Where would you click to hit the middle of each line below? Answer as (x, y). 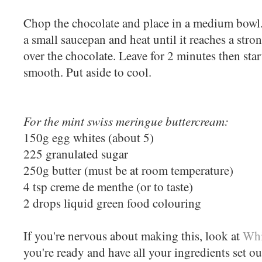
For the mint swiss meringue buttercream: (126, 120)
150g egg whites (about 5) (89, 137)
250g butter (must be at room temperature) (128, 170)
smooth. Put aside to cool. (89, 72)
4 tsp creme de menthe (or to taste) (108, 186)
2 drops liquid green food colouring (112, 203)
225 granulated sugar (76, 154)
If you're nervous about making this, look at (133, 235)
